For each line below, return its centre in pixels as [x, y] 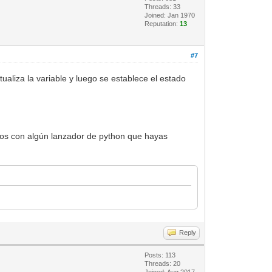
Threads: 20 [163, 263]
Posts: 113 [160, 255]
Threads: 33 [163, 6]
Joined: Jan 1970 [170, 15]
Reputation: [162, 23]
